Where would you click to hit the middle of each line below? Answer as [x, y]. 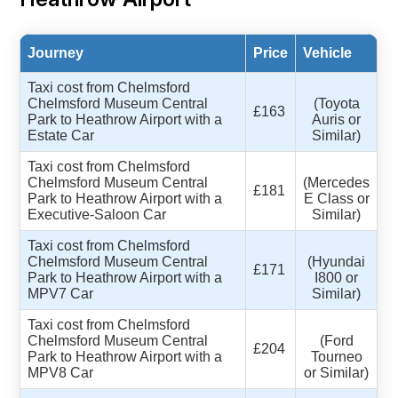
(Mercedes [337, 182]
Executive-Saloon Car [97, 214]
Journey [56, 52]
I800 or [337, 277]
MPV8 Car [61, 372]
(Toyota [336, 103]
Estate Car [61, 135]
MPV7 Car [61, 293]
